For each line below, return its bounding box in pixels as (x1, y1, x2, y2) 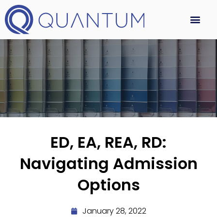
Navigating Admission (19, 152, 198, 174)
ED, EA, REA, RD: (50, 131, 167, 153)
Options (77, 173, 140, 196)
